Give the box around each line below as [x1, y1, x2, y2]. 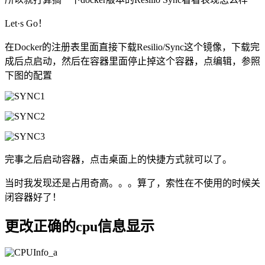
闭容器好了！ [5, 192, 62, 202]
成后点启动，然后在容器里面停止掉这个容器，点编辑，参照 [5, 56, 260, 66]
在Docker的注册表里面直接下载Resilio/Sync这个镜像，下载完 [5, 41, 260, 52]
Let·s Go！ [5, 18, 47, 28]
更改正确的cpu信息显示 [5, 219, 154, 235]
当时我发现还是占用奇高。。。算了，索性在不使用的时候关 [5, 177, 260, 188]
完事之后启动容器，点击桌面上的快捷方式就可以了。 [5, 154, 232, 164]
